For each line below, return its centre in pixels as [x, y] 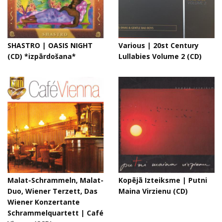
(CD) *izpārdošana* [42, 56]
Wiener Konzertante [44, 202]
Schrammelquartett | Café [55, 213]
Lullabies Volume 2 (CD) [160, 56]
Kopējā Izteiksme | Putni [163, 180]
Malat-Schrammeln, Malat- [55, 180]
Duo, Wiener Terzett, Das [53, 191]
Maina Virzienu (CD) [153, 191]
